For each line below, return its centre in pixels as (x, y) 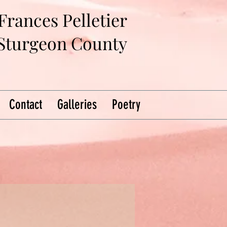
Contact (26, 105)
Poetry (126, 105)
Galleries (77, 105)
